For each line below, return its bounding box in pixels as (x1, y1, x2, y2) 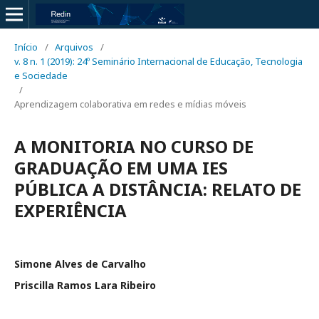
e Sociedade (14, 69, 68, 82)
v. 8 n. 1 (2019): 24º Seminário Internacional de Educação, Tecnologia (14, 55, 303, 68)
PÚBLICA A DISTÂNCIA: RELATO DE (14, 177, 301, 201)
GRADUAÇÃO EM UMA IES (14, 156, 228, 179)
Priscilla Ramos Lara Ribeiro (14, 278, 156, 292)
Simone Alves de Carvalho (14, 257, 146, 271)
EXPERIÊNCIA (14, 199, 127, 222)
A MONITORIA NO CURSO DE (14, 135, 253, 158)
